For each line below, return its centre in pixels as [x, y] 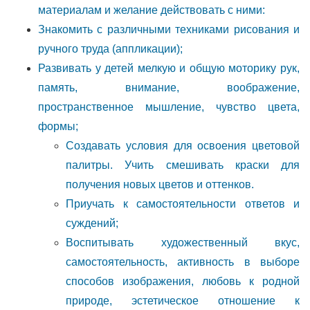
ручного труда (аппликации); [110, 49]
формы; [58, 126]
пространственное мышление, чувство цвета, [169, 107]
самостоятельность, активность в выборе [183, 262]
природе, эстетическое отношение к [183, 301]
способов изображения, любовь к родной [183, 281]
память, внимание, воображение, [169, 88]
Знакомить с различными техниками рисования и [169, 29]
